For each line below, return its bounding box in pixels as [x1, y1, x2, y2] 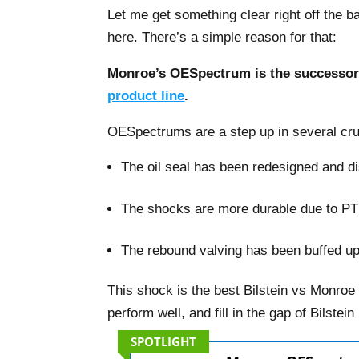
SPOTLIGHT [131, 333, 197, 349]
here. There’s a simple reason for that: [107, 29, 337, 45]
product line [107, 87, 185, 103]
